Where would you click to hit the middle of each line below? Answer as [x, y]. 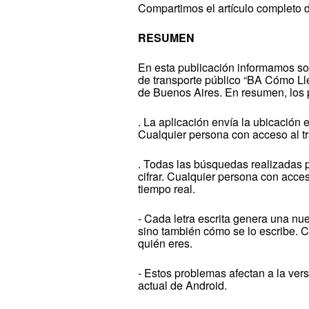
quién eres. [166, 243]
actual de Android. [183, 285]
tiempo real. [167, 188]
